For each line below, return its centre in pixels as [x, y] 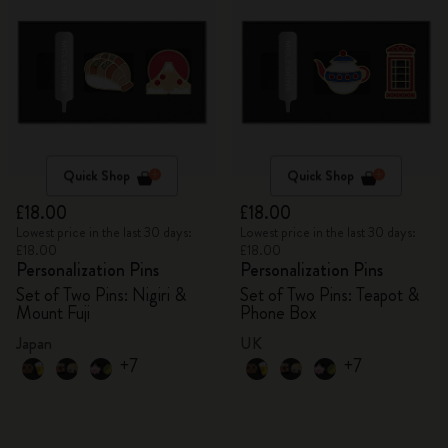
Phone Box [278, 313]
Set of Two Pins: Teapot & [329, 295]
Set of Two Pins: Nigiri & [101, 295]
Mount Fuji [53, 313]
